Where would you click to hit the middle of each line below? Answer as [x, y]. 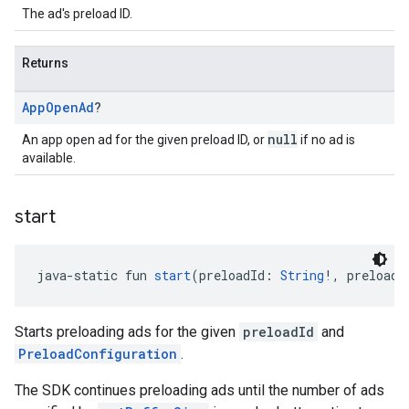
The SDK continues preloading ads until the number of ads [199, 390]
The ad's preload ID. [77, 14]
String [302, 275]
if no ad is [326, 140]
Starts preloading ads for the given [127, 332]
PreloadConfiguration [98, 354]
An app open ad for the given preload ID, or [145, 140]
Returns [45, 63]
